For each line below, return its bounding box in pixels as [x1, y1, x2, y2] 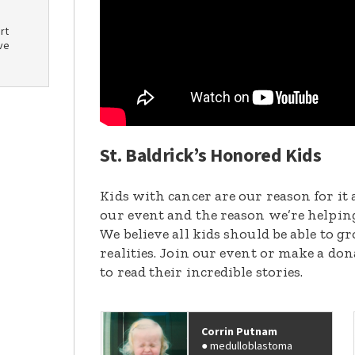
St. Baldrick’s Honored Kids [100, 142, 322, 170]
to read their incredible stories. [100, 263, 303, 281]
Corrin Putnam [201, 324, 278, 341]
